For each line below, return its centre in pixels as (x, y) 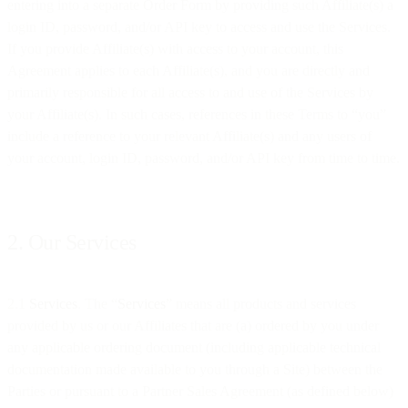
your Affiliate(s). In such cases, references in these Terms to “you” (197, 114)
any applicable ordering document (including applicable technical (194, 347)
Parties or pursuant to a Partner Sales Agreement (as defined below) (200, 391)
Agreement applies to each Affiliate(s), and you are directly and (189, 70)
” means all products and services (261, 303)
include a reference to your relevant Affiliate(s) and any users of (189, 136)
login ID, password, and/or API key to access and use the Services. (199, 26)
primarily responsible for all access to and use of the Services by (190, 92)
